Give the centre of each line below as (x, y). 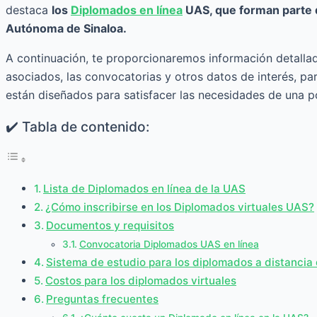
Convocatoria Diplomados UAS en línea (169, 244)
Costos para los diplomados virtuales (141, 280)
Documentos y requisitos (110, 225)
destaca (29, 10)
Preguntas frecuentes (103, 299)
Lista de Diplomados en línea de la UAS (145, 188)
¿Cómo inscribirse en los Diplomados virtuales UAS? (180, 207)
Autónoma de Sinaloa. (66, 28)
